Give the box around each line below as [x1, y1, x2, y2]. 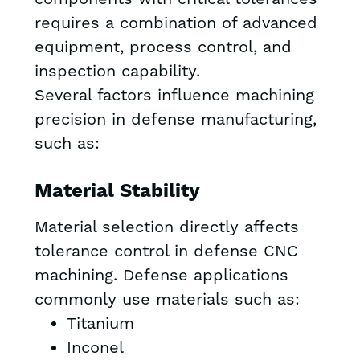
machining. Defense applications [34, 265, 288, 287]
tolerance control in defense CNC [34, 241, 298, 263]
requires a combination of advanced [34, 13, 317, 35]
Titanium [66, 313, 134, 335]
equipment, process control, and [34, 37, 292, 59]
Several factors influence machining [34, 85, 314, 107]
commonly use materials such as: [34, 289, 300, 311]
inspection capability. [34, 61, 200, 83]
